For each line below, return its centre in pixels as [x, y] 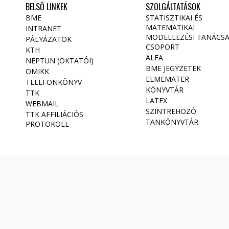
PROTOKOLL [47, 124]
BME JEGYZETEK [173, 68]
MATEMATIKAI [170, 27]
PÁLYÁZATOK [49, 39]
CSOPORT [163, 47]
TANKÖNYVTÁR [172, 122]
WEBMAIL [42, 104]
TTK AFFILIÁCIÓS [54, 114]
